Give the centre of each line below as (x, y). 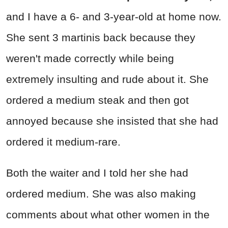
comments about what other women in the (108, 214)
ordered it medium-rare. (63, 141)
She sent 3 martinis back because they (101, 37)
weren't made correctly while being (90, 58)
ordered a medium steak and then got (97, 100)
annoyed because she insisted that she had (112, 121)
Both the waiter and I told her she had (97, 173)
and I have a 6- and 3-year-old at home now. (114, 16)
